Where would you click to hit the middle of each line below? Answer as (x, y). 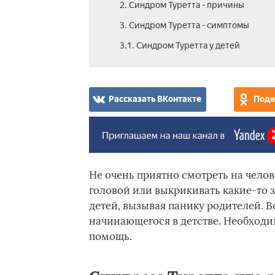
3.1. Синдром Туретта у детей (180, 46)
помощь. (110, 236)
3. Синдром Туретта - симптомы (184, 25)
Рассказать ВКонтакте (155, 99)
